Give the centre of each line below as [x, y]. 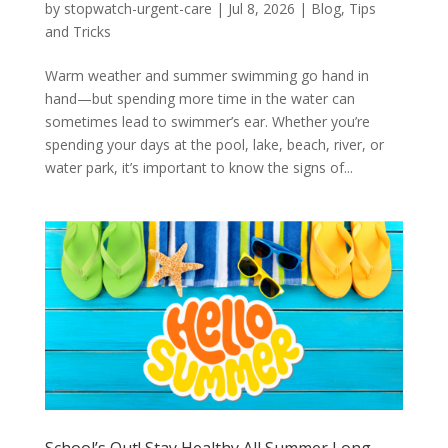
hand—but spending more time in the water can [199, 99]
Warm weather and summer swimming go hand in [206, 76]
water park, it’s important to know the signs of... [198, 168]
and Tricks [77, 32]
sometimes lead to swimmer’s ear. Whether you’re [207, 122]
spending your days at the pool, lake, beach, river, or [214, 145]
